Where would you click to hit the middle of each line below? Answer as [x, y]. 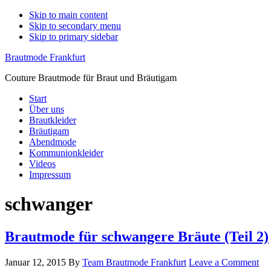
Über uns [47, 109]
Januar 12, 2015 [35, 262]
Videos [42, 164]
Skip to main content [68, 15]
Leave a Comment [224, 262]
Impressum [50, 175]
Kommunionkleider [66, 153]
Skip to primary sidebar [73, 37]
